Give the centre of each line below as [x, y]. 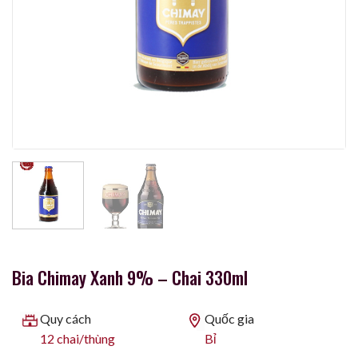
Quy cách [66, 319]
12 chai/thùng [78, 339]
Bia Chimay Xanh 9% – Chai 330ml [130, 277]
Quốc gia [229, 319]
